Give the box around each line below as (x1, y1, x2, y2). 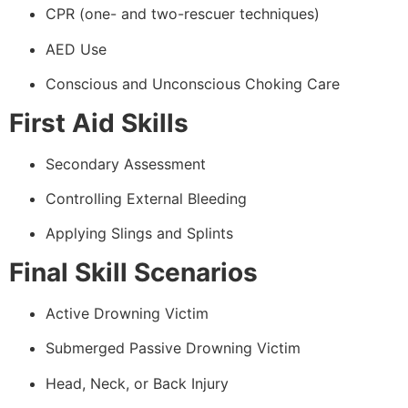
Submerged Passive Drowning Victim (46, 339, 301, 358)
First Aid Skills (9, 107, 189, 138)
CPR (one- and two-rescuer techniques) (46, 5, 320, 24)
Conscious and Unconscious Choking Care (46, 75, 340, 94)
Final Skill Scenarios (9, 256, 258, 288)
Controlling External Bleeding (46, 189, 247, 209)
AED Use (46, 39, 107, 58)
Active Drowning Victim (46, 303, 209, 322)
